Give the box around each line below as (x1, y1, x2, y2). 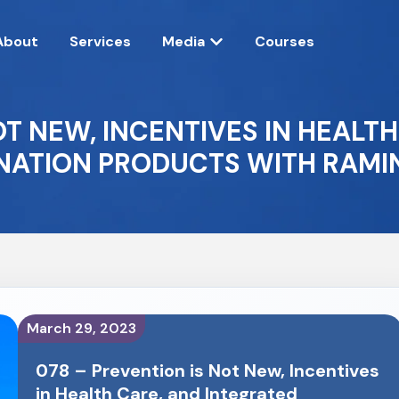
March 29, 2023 (26, 319, 136, 338)
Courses (255, 32, 315, 52)
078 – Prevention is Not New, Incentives (35, 359, 379, 382)
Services (69, 32, 132, 52)
